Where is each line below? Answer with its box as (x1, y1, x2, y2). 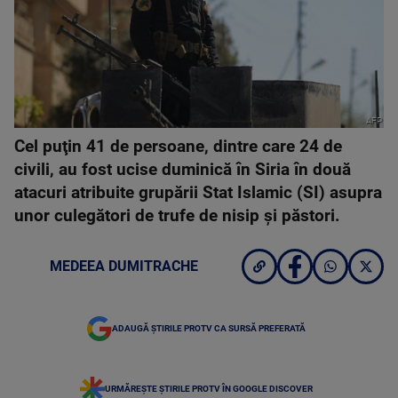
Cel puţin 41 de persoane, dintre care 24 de (14, 137, 342, 156)
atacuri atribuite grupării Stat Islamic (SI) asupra (14, 183, 382, 203)
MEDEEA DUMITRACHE (50, 258, 198, 275)
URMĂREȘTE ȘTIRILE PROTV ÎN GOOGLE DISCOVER (105, 384, 313, 394)
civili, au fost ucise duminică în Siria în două (14, 160, 351, 179)
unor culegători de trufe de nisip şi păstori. (14, 206, 340, 226)
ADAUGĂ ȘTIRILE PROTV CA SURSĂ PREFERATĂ (112, 323, 306, 333)
